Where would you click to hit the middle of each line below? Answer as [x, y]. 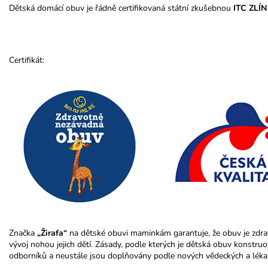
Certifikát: [27, 60]
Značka [22, 233]
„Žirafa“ [52, 233]
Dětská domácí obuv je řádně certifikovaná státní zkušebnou [121, 8]
